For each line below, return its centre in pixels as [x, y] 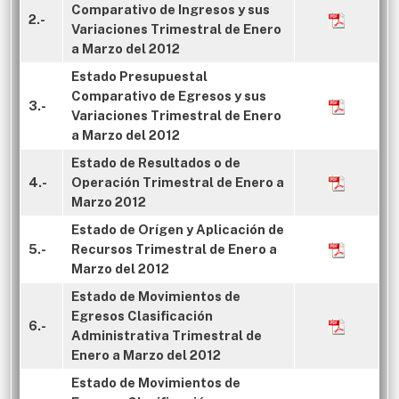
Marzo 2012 [109, 202]
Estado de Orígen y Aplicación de [178, 229]
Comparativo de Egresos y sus [169, 96]
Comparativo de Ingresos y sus [171, 9]
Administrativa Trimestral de [167, 335]
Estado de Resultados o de [156, 163]
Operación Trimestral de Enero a [178, 182]
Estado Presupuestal [139, 76]
